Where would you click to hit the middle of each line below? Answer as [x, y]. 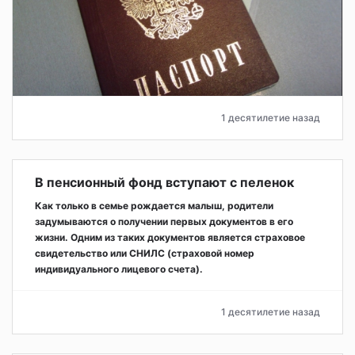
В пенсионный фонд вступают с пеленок [164, 182]
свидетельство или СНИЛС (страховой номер [145, 253]
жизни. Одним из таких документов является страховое [170, 237]
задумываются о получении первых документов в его [164, 221]
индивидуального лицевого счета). [119, 269]
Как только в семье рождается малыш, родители [154, 205]
